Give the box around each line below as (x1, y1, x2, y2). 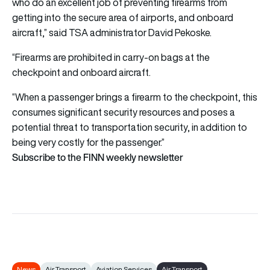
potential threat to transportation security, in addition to (12, 120, 247, 134)
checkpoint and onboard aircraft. (12, 65, 151, 79)
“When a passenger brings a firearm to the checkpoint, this (12, 90, 257, 104)
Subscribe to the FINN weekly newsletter (12, 149, 183, 165)
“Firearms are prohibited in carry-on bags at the (12, 50, 210, 64)
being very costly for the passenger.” (12, 135, 165, 149)
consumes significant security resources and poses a (12, 105, 235, 119)
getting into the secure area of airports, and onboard (12, 10, 233, 24)
